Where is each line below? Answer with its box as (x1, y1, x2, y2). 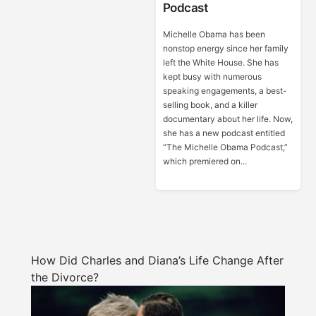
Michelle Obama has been (162, 29, 265, 39)
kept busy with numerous (162, 71, 262, 82)
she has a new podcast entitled (162, 128, 285, 138)
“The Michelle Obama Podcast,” (162, 142, 288, 152)
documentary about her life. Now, (162, 114, 293, 124)
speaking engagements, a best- (162, 85, 287, 96)
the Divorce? (31, 270, 99, 284)
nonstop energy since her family (162, 43, 288, 54)
